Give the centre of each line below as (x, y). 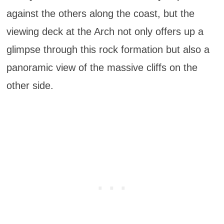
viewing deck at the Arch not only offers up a (105, 31)
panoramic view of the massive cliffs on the (102, 67)
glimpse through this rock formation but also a (108, 49)
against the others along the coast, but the (100, 13)
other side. (30, 85)
